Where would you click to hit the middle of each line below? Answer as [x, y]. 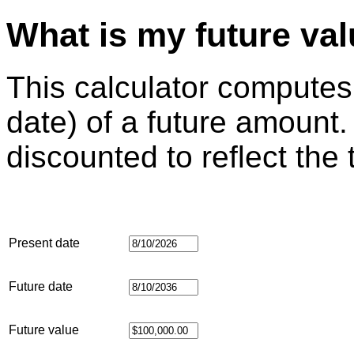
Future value [44, 330]
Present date [44, 243]
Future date [41, 286]
